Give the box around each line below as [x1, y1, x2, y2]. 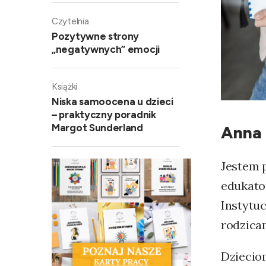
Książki [52, 81, 77, 92]
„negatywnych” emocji [52, 43, 160, 55]
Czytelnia [52, 15, 89, 27]
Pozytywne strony [52, 30, 140, 42]
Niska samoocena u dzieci [52, 95, 173, 107]
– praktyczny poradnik [52, 108, 156, 121]
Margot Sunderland [52, 121, 143, 134]
